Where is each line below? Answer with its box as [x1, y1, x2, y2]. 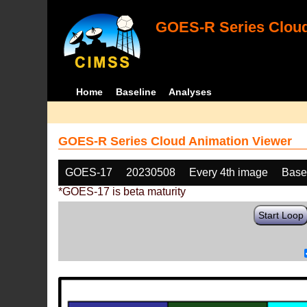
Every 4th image [189, 167, 269, 178]
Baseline [115, 86, 156, 97]
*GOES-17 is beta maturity [58, 186, 186, 197]
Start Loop [258, 210, 304, 221]
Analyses [169, 86, 212, 97]
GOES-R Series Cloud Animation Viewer [58, 134, 293, 148]
